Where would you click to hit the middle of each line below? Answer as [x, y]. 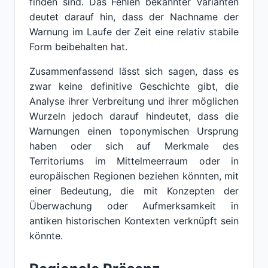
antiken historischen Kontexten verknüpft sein [134, 221]
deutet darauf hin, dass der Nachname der [134, 17]
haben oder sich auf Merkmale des [134, 146]
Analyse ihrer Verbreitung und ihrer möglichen [134, 101]
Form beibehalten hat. [78, 47]
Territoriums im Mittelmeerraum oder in [134, 161]
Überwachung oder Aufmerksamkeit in [134, 206]
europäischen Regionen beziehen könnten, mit [134, 176]
